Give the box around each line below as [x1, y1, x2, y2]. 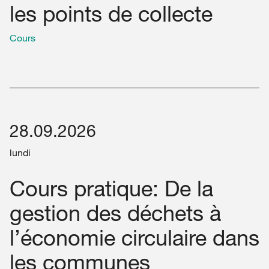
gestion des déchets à [10, 199, 221, 226]
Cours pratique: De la [10, 175, 213, 202]
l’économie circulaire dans [10, 224, 259, 251]
